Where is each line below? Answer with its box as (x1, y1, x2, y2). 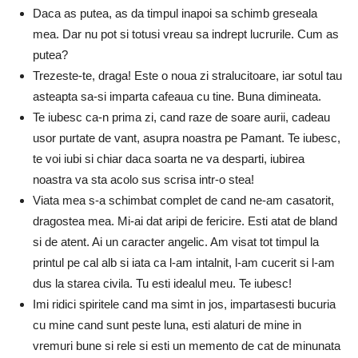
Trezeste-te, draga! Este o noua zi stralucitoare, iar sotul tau (33, 68, 342, 82)
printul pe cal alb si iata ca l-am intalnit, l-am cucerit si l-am (33, 255, 335, 269)
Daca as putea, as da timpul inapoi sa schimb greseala (33, 6, 317, 20)
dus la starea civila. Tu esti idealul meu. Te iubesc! (33, 276, 292, 290)
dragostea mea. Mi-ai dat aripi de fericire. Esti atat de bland (33, 213, 337, 228)
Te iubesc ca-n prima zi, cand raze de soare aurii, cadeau (33, 109, 330, 124)
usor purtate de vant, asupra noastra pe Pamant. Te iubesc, (33, 130, 340, 145)
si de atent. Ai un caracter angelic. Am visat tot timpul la (33, 234, 319, 249)
